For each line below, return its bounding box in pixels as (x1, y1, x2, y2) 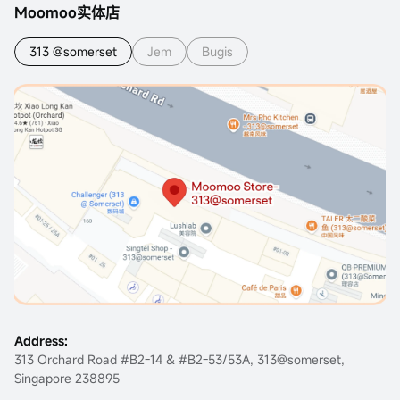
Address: (14, 331, 68, 349)
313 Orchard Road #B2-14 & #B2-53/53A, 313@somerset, (14, 350, 345, 368)
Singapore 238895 (14, 369, 120, 387)
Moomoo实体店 (14, 2, 120, 22)
